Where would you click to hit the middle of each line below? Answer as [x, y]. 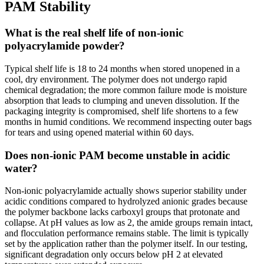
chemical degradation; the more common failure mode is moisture [126, 90]
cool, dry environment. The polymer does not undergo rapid [116, 79]
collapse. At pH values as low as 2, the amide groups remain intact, [129, 223]
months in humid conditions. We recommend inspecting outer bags [128, 121]
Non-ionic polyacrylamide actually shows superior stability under [126, 191]
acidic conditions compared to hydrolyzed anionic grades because [126, 202]
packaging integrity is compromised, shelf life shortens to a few [122, 111]
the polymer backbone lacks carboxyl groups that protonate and [122, 212]
